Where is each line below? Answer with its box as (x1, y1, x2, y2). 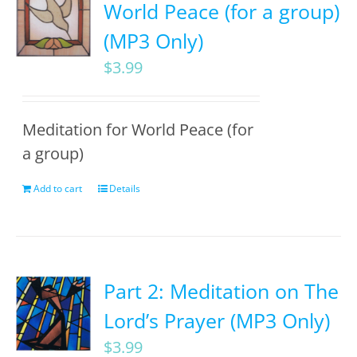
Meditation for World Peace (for (22, 119, 254, 140)
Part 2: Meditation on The (104, 277, 339, 304)
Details (109, 182, 141, 195)
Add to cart (33, 182, 83, 195)
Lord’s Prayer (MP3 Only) (104, 307, 331, 334)
